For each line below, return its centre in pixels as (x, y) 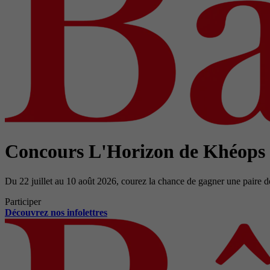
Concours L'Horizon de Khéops (135, 152)
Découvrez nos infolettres (56, 212)
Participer (23, 201)
